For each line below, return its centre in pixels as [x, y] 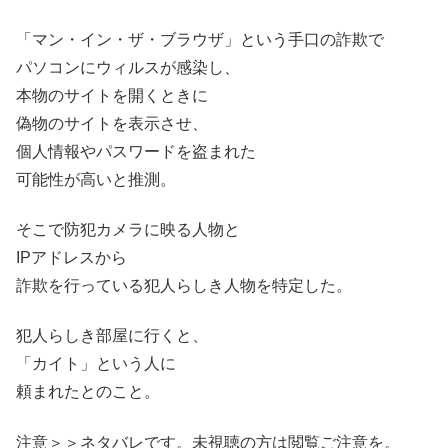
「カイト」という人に [96, 364]
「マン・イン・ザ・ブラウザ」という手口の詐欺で [200, 39]
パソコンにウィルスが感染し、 [128, 67]
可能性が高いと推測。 [96, 179]
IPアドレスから [71, 257]
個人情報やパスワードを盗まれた [136, 151]
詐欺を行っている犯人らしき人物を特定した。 [184, 285]
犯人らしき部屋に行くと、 [112, 336]
